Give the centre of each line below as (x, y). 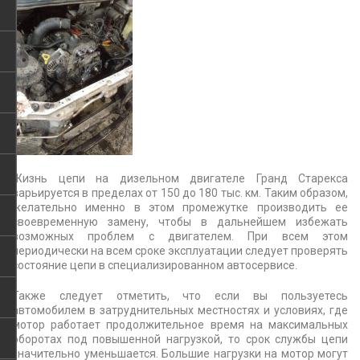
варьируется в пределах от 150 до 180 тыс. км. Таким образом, (180, 192)
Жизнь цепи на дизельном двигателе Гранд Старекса (180, 178)
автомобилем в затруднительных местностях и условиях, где (180, 310)
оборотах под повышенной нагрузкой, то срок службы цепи (180, 339)
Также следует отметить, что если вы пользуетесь (180, 295)
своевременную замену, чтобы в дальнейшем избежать (180, 221)
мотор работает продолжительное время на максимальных (180, 324)
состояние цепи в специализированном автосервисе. (155, 265)
